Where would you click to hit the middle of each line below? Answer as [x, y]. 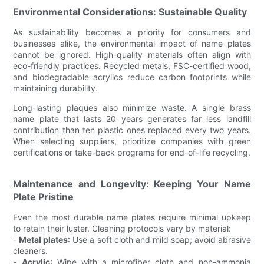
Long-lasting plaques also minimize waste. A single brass [132, 107]
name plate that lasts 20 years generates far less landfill [132, 118]
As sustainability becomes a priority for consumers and [132, 32]
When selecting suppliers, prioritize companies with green [132, 141]
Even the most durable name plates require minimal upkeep [132, 217]
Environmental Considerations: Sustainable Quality [130, 11]
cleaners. [31, 250]
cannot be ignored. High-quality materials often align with [132, 54]
